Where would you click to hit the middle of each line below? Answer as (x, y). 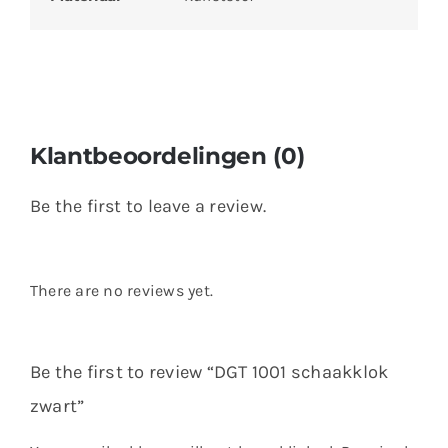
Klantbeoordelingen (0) (167, 155)
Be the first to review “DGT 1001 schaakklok (209, 371)
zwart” (57, 405)
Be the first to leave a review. (147, 205)
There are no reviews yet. (121, 290)
